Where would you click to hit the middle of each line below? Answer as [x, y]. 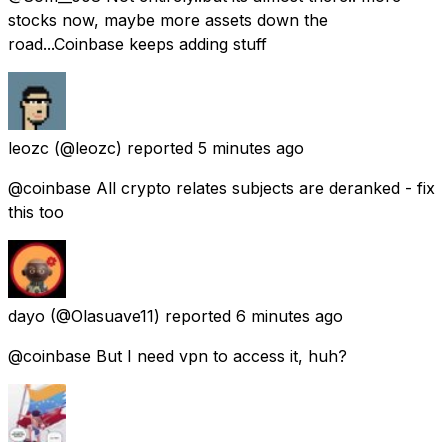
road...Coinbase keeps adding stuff [137, 43]
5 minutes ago [251, 147]
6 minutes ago [289, 315]
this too [36, 211]
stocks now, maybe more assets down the [168, 19]
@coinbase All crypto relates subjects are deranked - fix [221, 187]
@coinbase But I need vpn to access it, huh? [177, 355]
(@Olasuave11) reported [140, 315]
